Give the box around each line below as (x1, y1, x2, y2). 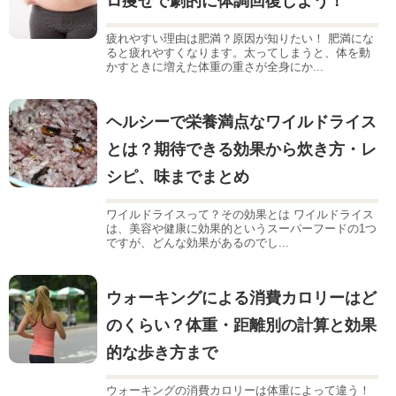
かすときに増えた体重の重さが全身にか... (106, 60, 324, 74)
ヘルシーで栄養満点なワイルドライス (106, 113, 377, 132)
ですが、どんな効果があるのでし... (106, 236, 289, 250)
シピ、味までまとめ (106, 168, 249, 187)
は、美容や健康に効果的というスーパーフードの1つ (106, 222, 377, 236)
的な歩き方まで (106, 344, 217, 362)
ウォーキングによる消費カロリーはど (106, 289, 377, 308)
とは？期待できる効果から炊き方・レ (106, 141, 377, 159)
